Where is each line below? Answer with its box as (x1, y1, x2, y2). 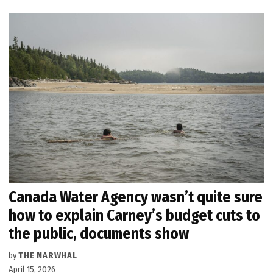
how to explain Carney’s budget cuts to (9, 206, 261, 225)
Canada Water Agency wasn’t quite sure (9, 188, 263, 207)
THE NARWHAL (18, 250, 77, 261)
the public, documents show (9, 224, 190, 244)
